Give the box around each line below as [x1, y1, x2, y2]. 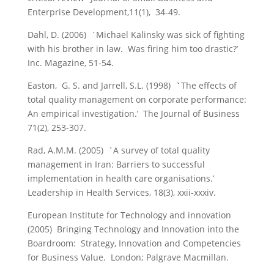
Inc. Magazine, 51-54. [27, 57, 114, 68]
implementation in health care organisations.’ [27, 172, 217, 184]
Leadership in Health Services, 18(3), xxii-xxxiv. [27, 187, 221, 198]
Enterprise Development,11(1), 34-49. [27, 6, 180, 18]
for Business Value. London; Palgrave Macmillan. [27, 251, 229, 263]
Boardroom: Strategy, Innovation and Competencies [27, 237, 241, 249]
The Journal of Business [143, 108, 240, 119]
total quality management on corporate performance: [27, 94, 246, 105]
